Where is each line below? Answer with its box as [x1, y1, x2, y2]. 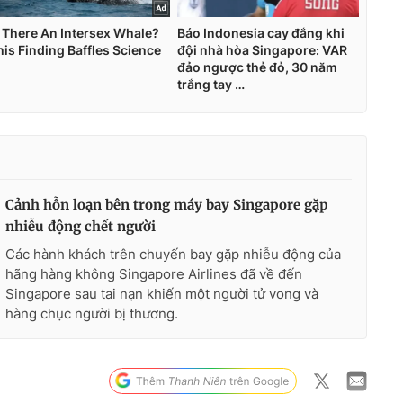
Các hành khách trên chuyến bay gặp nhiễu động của [5, 245, 341, 263]
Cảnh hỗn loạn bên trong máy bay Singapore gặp [5, 195, 328, 213]
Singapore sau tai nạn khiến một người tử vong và [5, 284, 318, 302]
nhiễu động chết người [5, 217, 156, 235]
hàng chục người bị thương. [5, 304, 178, 322]
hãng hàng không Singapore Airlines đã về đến [5, 264, 302, 282]
